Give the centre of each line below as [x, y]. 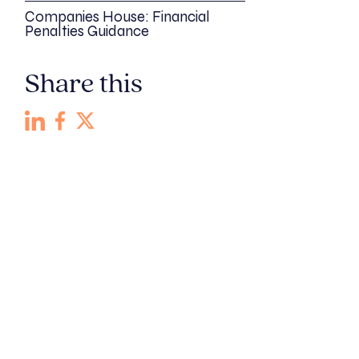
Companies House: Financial [117, 17]
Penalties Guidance [87, 32]
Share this [84, 86]
